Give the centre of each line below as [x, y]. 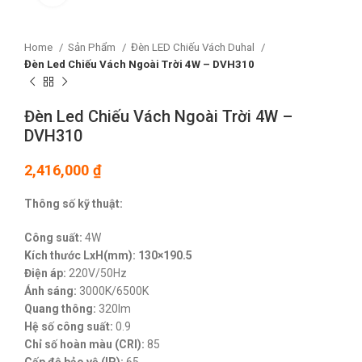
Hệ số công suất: [69, 327]
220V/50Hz [97, 274]
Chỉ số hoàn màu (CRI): [84, 345]
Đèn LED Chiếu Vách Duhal [194, 48]
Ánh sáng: [51, 291]
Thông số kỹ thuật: [74, 204]
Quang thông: [60, 309]
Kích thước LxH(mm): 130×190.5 [108, 256]
